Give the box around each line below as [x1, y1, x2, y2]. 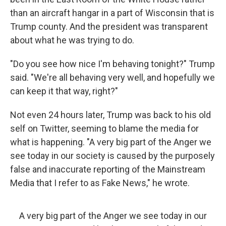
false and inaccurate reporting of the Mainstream [10, 164, 205, 175]
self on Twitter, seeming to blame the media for [10, 123, 199, 134]
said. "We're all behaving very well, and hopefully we [10, 72, 215, 83]
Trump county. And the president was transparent [10, 21, 208, 32]
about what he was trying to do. [10, 35, 134, 45]
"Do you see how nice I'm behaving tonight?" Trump [10, 59, 215, 69]
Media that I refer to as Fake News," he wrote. [10, 178, 190, 188]
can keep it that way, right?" [10, 86, 118, 96]
